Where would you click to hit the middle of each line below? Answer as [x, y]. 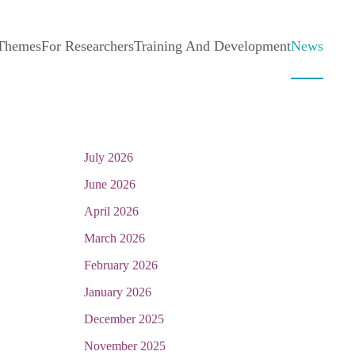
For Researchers [88, 46]
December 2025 [124, 319]
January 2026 [118, 292]
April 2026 [111, 211]
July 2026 [109, 157]
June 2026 [110, 184]
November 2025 [125, 346]
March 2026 [115, 238]
